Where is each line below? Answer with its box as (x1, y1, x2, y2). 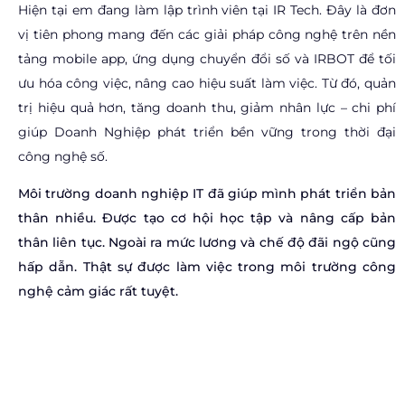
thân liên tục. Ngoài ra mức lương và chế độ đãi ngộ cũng (18, 234, 396, 251)
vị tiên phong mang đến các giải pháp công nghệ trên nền (18, 26, 396, 43)
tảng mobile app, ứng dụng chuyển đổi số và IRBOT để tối (18, 51, 396, 68)
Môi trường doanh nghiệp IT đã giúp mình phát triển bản (18, 185, 396, 202)
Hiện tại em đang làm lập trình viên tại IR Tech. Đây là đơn (18, 2, 396, 19)
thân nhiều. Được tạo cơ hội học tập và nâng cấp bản (18, 210, 396, 227)
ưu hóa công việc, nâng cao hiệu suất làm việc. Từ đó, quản (18, 75, 396, 92)
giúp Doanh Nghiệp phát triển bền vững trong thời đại (18, 124, 396, 141)
